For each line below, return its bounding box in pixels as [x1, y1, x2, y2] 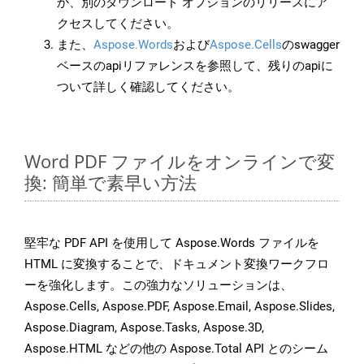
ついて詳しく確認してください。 [57, 80, 240, 95]
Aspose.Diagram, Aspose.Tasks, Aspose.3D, [24, 320, 264, 336]
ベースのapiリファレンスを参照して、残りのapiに [57, 58, 333, 74]
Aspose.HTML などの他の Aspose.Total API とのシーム [24, 341, 328, 357]
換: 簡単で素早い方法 [24, 170, 197, 195]
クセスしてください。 [57, 16, 179, 32]
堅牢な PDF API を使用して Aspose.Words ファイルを [24, 236, 319, 251]
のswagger [282, 37, 340, 53]
